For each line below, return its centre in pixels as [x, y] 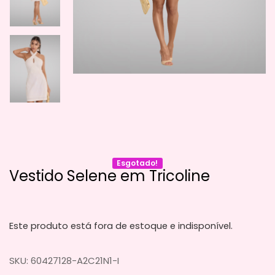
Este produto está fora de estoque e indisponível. [121, 226]
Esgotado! [137, 163]
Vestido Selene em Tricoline [110, 176]
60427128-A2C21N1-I [75, 261]
